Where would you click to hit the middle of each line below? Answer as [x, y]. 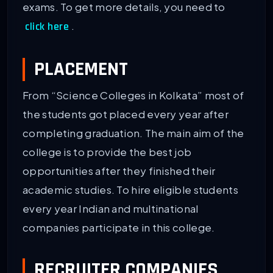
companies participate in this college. [119, 227]
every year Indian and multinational [111, 208]
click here [47, 27]
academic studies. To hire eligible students [130, 189]
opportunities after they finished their [119, 170]
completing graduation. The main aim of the [133, 133]
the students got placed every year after [126, 114]
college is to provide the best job [107, 151]
